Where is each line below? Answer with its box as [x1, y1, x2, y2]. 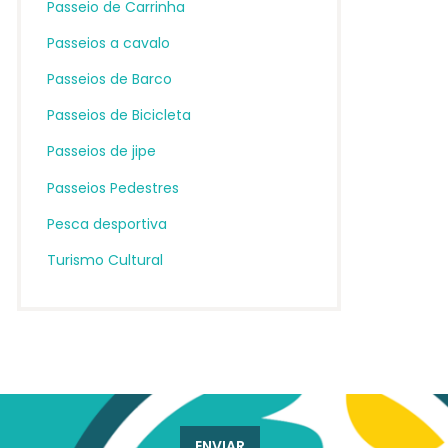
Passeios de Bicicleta [46, 105, 191, 126]
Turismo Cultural [46, 250, 163, 271]
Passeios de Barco [46, 69, 172, 90]
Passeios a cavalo [46, 32, 170, 53]
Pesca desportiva [46, 213, 167, 234]
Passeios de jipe [46, 141, 156, 162]
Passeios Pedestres [46, 177, 179, 198]
